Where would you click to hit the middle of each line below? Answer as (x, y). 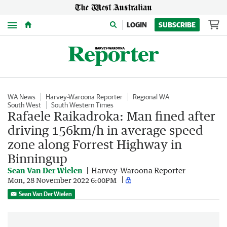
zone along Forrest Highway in (95, 144)
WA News (22, 97)
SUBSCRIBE (177, 25)
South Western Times (82, 105)
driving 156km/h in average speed (105, 130)
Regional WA (151, 97)
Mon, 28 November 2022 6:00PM (62, 180)
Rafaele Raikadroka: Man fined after (111, 116)
